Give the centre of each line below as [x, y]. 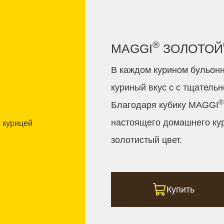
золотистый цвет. [147, 140]
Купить [181, 189]
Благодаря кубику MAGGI [165, 105]
